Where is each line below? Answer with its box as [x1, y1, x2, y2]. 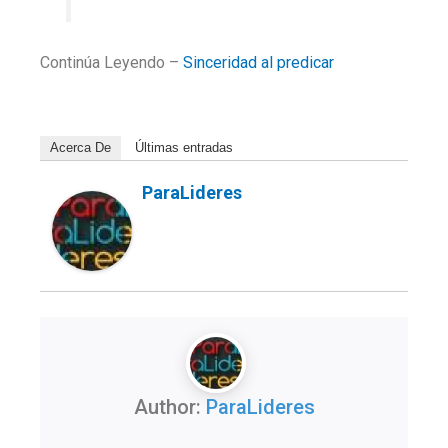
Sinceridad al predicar [183, 52, 334, 72]
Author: [133, 394, 206, 419]
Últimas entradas [135, 139, 233, 155]
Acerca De [50, 139, 111, 155]
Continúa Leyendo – [40, 52, 183, 72]
